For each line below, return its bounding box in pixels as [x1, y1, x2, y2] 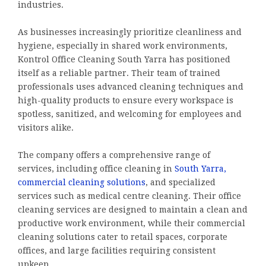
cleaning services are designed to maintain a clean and [18, 204, 248, 214]
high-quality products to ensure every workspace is [18, 95, 233, 105]
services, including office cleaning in [18, 163, 172, 173]
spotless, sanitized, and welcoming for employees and [18, 109, 242, 119]
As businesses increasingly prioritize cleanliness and [18, 27, 242, 37]
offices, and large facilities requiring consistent [18, 245, 216, 255]
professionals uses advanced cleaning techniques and [18, 81, 243, 91]
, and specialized [145, 177, 216, 187]
